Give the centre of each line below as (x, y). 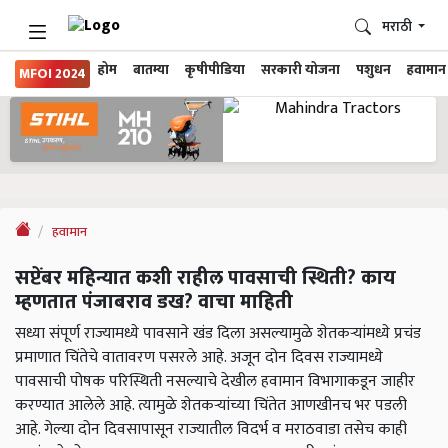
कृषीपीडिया (215, 70)
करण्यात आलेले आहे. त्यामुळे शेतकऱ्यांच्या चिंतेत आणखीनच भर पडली (211, 406)
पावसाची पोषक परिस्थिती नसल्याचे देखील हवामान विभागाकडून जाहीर (215, 382)
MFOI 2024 (52, 74)
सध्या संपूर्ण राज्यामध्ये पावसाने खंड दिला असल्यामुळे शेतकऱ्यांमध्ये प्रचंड (218, 334)
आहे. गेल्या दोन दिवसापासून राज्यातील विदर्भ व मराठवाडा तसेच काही (211, 430)
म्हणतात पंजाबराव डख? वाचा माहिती (154, 302)
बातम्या (151, 70)
